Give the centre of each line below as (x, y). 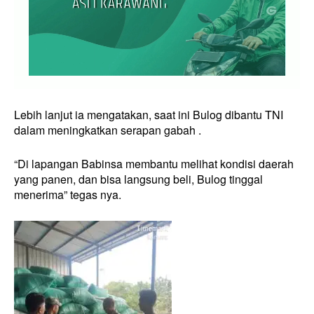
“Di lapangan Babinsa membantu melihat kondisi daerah (154, 163)
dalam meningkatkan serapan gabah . (108, 130)
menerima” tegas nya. (68, 194)
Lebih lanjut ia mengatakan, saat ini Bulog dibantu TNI (149, 114)
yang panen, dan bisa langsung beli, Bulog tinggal (138, 179)
